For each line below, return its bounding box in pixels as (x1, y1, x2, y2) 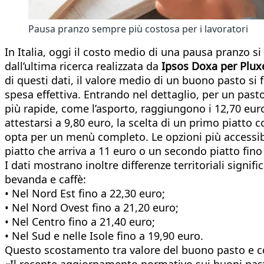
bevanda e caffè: (5, 171, 86, 186)
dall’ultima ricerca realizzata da (5, 58, 161, 73)
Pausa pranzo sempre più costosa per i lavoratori (28, 22, 248, 35)
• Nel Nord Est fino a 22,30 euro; (5, 186, 165, 200)
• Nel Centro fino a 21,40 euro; (5, 214, 155, 229)
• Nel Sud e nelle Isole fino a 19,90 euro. (5, 228, 203, 243)
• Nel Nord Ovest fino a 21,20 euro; (5, 200, 179, 214)
